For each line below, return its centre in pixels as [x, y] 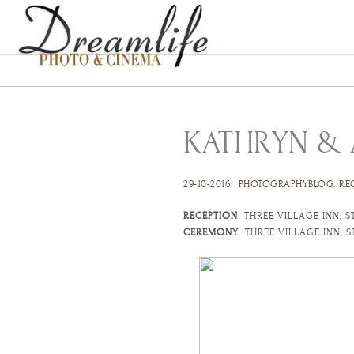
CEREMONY [211, 232]
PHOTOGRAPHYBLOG [286, 184]
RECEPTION [211, 216]
